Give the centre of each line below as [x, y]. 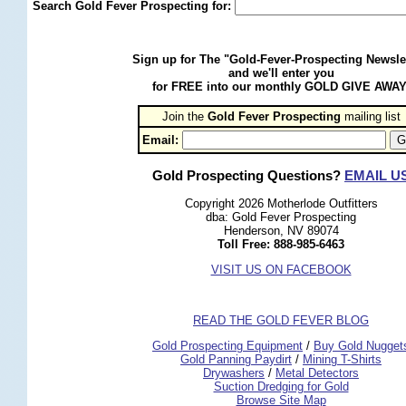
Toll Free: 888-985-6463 [281, 245]
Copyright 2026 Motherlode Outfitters [281, 204]
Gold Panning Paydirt [236, 360]
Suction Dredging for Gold [281, 387]
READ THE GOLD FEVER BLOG [281, 321]
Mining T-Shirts [342, 360]
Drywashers [234, 373]
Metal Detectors [317, 373]
